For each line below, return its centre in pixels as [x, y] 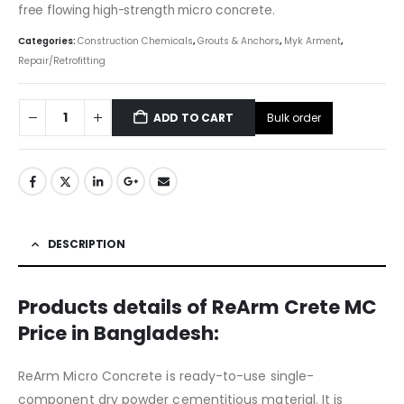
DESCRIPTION [86, 243]
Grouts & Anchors [239, 41]
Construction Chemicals [135, 41]
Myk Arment [312, 41]
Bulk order [294, 117]
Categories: [48, 41]
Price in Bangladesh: [119, 333]
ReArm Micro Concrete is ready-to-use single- [166, 376]
